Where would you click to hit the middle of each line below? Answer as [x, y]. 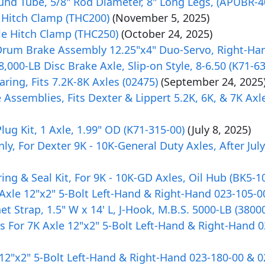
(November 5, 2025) [161, 18]
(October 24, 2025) [167, 34]
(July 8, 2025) [219, 130]
